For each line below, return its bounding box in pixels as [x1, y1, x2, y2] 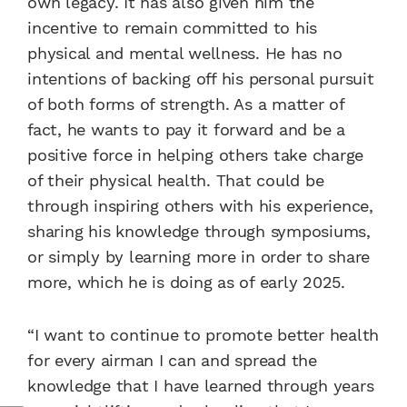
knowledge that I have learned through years [27, 375, 374, 395]
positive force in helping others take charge [27, 144, 363, 164]
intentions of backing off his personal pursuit [27, 68, 374, 88]
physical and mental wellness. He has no [27, 43, 342, 63]
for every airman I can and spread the [27, 350, 317, 370]
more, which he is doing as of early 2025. [27, 272, 345, 292]
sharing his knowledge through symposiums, [27, 221, 371, 241]
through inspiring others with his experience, [27, 195, 373, 215]
